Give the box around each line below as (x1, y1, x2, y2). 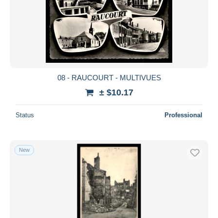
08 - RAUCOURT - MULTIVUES (57, 73, 161, 82)
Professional (164, 111, 202, 119)
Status (16, 111, 34, 119)
